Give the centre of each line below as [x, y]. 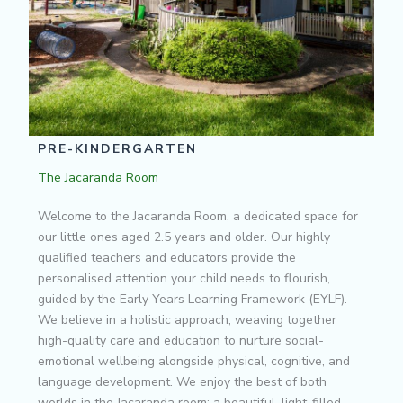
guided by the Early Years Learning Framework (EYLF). [193, 299]
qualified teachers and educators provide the [167, 257]
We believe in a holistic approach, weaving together [187, 319]
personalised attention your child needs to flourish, [184, 278]
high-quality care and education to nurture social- [181, 340]
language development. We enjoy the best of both [182, 381]
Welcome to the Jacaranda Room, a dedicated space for [198, 216]
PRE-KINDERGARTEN [117, 148]
